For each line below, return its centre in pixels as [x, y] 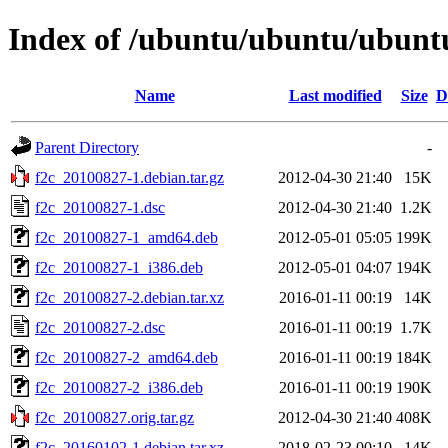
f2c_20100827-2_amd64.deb [126, 357]
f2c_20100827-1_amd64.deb [126, 237]
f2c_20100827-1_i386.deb [119, 267]
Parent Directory [87, 147]
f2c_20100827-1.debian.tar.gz [129, 177]
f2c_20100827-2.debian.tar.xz [129, 297]
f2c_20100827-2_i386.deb [119, 387]
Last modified [335, 95]
